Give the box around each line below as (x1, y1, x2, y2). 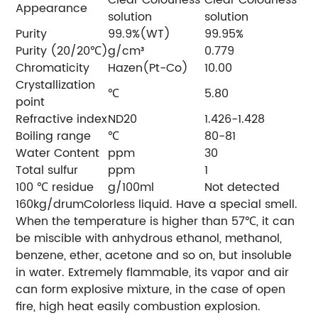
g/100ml (108, 177, 155, 197)
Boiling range (16, 126, 92, 146)
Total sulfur (16, 160, 79, 180)
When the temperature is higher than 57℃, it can (16, 212, 295, 231)
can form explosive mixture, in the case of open (16, 280, 286, 299)
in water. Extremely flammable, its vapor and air (16, 263, 290, 282)
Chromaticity (16, 58, 90, 77)
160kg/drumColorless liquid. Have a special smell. (16, 194, 298, 214)
